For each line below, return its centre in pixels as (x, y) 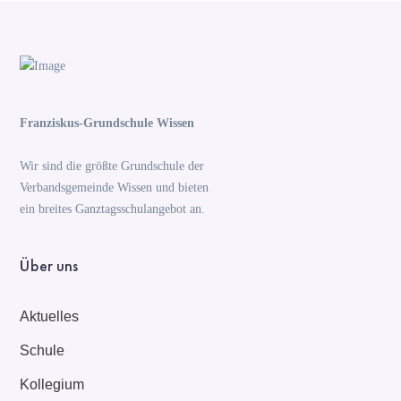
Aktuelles (50, 316)
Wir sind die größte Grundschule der (112, 166)
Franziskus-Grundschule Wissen (107, 123)
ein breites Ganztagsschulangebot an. (113, 209)
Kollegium (52, 384)
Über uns (49, 265)
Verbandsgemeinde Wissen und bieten (115, 187)
